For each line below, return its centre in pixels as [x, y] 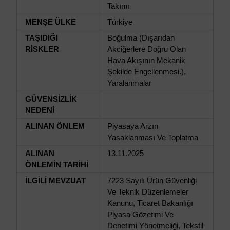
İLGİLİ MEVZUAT [55, 180]
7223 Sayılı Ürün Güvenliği [152, 180]
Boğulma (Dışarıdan [141, 38]
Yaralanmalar [129, 83]
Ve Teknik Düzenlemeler [148, 192]
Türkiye [120, 22]
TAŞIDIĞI [42, 38]
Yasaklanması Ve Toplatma [153, 137]
